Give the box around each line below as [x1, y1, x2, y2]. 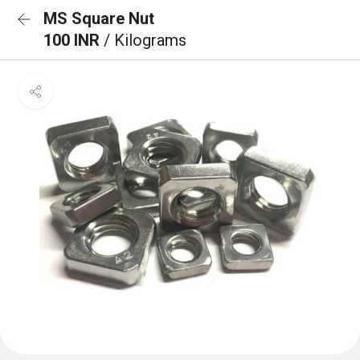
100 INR [43, 31, 104, 50]
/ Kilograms [104, 31, 186, 50]
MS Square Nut [43, 9, 154, 28]
